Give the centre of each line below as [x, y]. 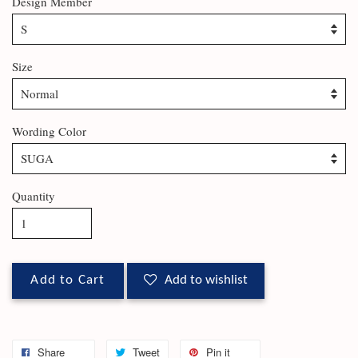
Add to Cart [68, 281]
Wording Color [49, 131]
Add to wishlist [206, 281]
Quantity [34, 196]
